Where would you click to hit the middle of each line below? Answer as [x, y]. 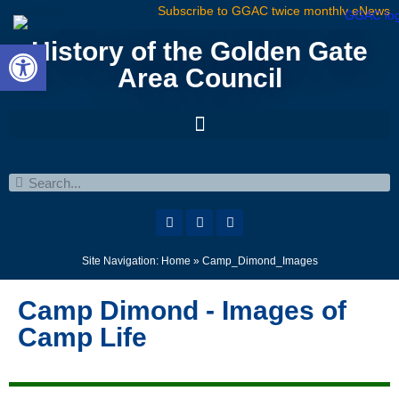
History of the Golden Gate [199, 51]
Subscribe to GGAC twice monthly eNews [274, 11]
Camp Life [82, 337]
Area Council [199, 78]
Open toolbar [52, 53]
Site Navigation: [121, 261]
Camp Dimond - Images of [182, 310]
